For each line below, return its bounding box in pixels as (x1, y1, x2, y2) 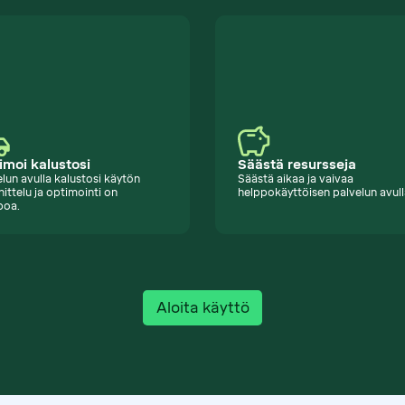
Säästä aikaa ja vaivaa (238, 173, 354, 186)
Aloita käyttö (155, 299, 250, 317)
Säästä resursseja (238, 156, 357, 174)
